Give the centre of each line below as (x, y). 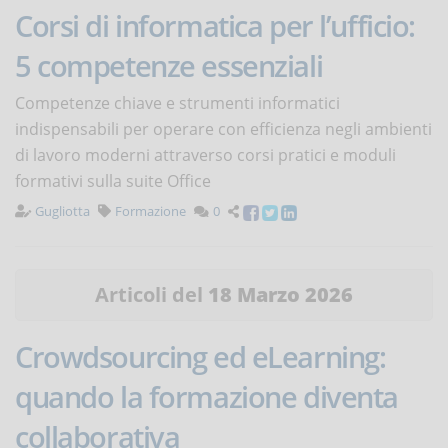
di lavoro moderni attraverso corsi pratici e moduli (205, 155)
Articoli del (151, 295)
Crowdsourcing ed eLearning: (200, 357)
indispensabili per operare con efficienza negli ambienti (223, 129)
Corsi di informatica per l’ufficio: (215, 26)
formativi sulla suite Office (113, 181)
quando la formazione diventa (206, 397)
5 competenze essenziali (169, 66)
